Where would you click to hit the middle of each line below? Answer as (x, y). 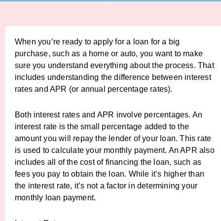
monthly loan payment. (55, 198)
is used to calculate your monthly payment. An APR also (115, 150)
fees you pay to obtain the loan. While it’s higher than (110, 174)
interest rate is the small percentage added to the (102, 127)
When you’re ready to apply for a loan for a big (97, 42)
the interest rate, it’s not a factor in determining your (106, 186)
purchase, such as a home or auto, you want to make (109, 54)
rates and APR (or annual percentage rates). (94, 89)
